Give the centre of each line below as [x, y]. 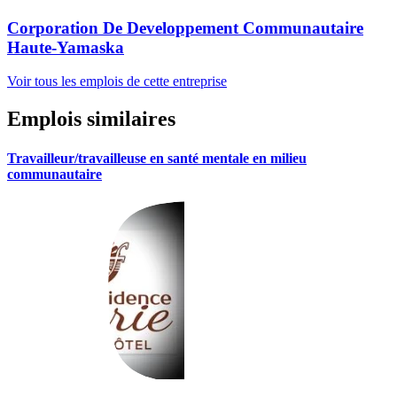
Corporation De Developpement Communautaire [185, 27]
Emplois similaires [91, 119]
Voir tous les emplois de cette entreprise [117, 82]
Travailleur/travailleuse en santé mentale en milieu [157, 158]
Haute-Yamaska [66, 47]
